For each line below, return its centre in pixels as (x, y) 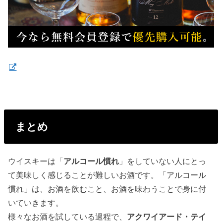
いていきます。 (36, 202)
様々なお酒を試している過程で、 (68, 216)
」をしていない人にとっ (163, 161)
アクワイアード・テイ (167, 216)
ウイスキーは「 (36, 161)
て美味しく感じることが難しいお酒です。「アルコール (107, 175)
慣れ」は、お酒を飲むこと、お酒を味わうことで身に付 (107, 189)
